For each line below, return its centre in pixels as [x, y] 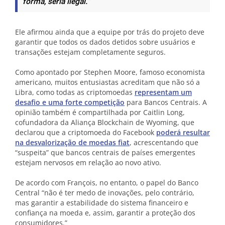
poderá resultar [183, 132]
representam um [163, 92]
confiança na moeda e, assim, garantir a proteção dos [105, 213]
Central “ [30, 193]
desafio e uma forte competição [70, 102]
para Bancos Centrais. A [166, 102]
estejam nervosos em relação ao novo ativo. [88, 162]
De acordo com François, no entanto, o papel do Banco [107, 183]
